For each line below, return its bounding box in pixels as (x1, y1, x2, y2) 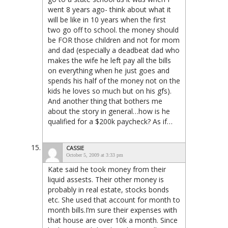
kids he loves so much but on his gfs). (48, 86, 172, 96)
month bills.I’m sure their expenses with (48, 205, 177, 215)
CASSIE (66, 144, 84, 152)
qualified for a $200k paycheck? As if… (48, 117, 173, 126)
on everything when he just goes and (48, 66, 169, 75)
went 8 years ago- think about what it (48, 5, 171, 14)
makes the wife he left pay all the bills (48, 55, 171, 65)
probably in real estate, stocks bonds (48, 185, 169, 194)
